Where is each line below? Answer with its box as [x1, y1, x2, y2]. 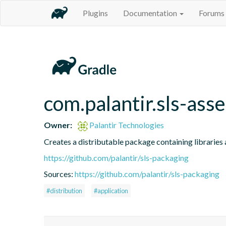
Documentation [123, 8, 179, 18]
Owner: [44, 120, 72, 130]
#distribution [46, 186, 82, 195]
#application [94, 186, 128, 195]
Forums [199, 8, 224, 18]
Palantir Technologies [88, 120, 164, 130]
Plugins [83, 8, 108, 18]
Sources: [44, 168, 75, 179]
